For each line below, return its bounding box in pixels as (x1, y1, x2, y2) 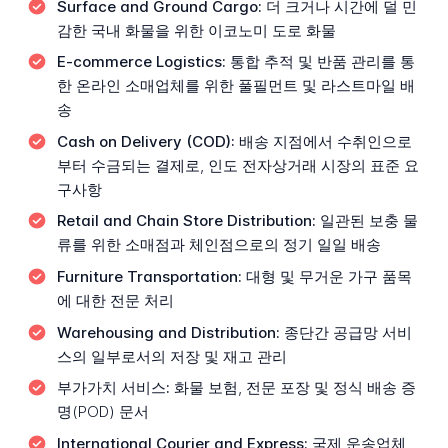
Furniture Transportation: (56, 267, 242, 287)
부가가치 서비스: (56, 378, 170, 398)
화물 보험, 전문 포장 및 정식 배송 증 (169, 378, 416, 398)
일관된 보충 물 (315, 211, 418, 231)
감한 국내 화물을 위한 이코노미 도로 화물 (56, 20, 336, 40)
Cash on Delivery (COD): (56, 131, 235, 151)
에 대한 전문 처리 (56, 291, 174, 311)
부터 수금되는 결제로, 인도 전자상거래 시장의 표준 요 (56, 155, 419, 175)
